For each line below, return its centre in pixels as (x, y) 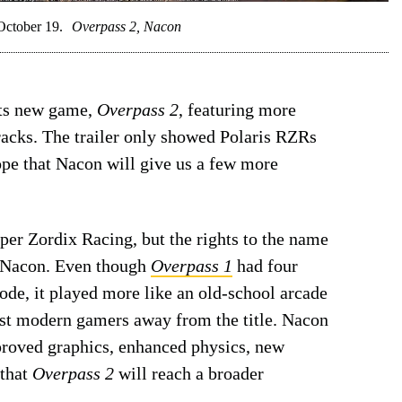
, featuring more (237, 109)
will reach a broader (189, 373)
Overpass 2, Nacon (127, 26)
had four (265, 265)
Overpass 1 (192, 265)
